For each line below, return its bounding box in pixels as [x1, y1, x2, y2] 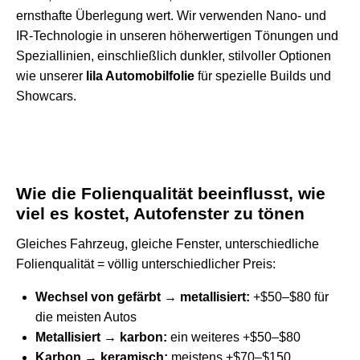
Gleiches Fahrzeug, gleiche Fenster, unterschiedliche [16, 236, 319, 251]
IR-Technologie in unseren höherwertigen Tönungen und [16, 28, 338, 43]
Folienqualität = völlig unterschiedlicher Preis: [16, 256, 276, 271]
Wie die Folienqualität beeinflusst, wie [16, 183, 325, 202]
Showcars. [16, 88, 76, 103]
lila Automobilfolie [86, 68, 194, 83]
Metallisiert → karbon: [35, 329, 167, 344]
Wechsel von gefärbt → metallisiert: [35, 289, 250, 304]
